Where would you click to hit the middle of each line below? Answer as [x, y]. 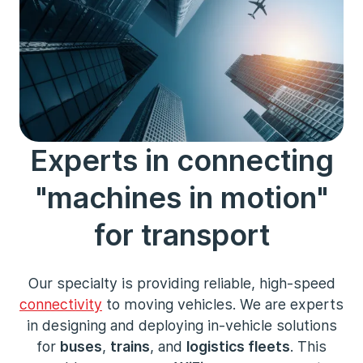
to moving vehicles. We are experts [223, 304]
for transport [181, 235]
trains [130, 346]
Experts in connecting [181, 160]
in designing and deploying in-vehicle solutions [181, 325]
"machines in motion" [181, 198]
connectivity [61, 304]
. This [308, 346]
